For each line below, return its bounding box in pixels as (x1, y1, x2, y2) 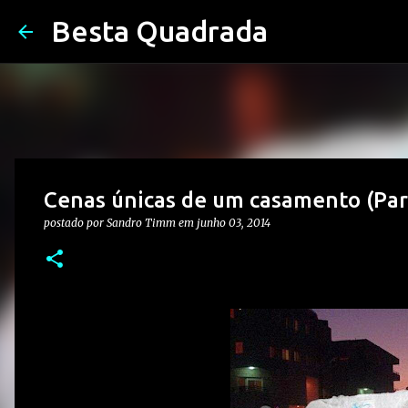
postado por (44, 216, 107, 229)
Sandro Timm (107, 216, 176, 229)
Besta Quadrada (51, 15, 268, 47)
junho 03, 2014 (197, 216, 270, 229)
